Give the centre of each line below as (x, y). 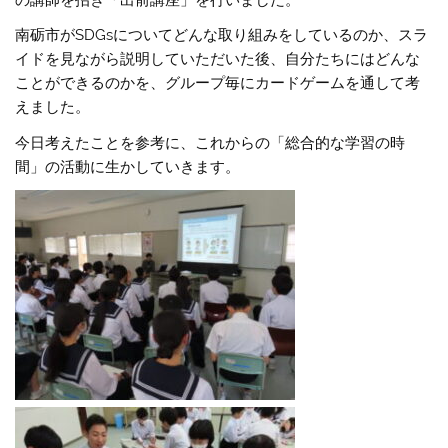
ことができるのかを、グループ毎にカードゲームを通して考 (218, 83)
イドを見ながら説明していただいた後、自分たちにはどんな (218, 59)
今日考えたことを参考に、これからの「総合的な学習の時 (210, 142)
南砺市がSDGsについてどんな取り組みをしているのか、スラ (222, 35)
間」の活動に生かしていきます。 (128, 166)
